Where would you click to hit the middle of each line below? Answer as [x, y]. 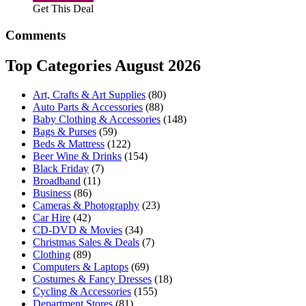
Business [52, 193]
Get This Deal [63, 9]
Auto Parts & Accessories [88, 107]
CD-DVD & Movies [78, 229]
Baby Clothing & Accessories [97, 119]
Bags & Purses [65, 131]
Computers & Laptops [81, 266]
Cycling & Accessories [82, 291]
